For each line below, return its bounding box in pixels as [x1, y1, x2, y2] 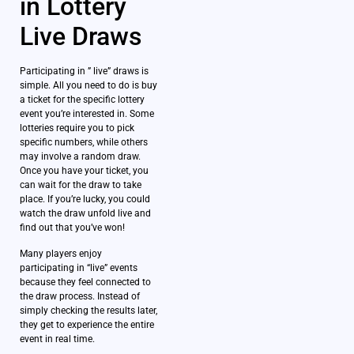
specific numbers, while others [20, 137, 148, 149]
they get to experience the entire [20, 318, 154, 330]
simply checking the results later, [20, 304, 157, 316]
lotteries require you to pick [20, 122, 134, 134]
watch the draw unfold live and [20, 208, 151, 220]
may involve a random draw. [20, 151, 141, 163]
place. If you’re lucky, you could [20, 194, 150, 205]
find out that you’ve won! [20, 222, 125, 234]
